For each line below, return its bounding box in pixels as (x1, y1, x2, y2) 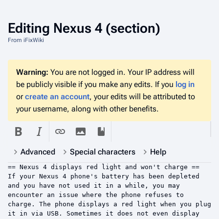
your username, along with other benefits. (16, 104, 159, 113)
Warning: (16, 67, 48, 77)
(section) (102, 20, 160, 36)
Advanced (21, 147, 55, 156)
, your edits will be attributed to (89, 92, 195, 101)
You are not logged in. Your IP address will (48, 67, 195, 77)
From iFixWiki (8, 37, 44, 44)
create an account (25, 92, 89, 101)
